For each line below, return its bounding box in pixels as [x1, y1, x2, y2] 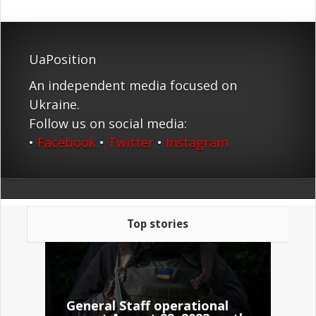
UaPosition [29, 51, 96, 68]
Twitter [108, 134, 154, 152]
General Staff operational [66, 297, 229, 315]
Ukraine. [29, 96, 80, 114]
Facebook [37, 134, 96, 152]
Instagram [166, 134, 229, 152]
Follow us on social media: [29, 115, 187, 133]
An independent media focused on [29, 77, 237, 95]
